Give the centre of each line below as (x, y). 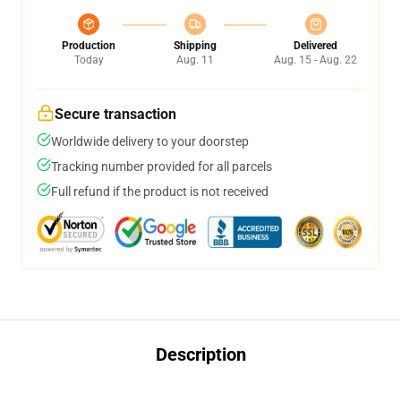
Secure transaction (115, 114)
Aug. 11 (195, 60)
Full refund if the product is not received (160, 192)
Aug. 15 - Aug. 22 (316, 60)
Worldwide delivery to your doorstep (150, 141)
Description (200, 354)
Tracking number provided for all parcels (162, 166)
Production (89, 46)
